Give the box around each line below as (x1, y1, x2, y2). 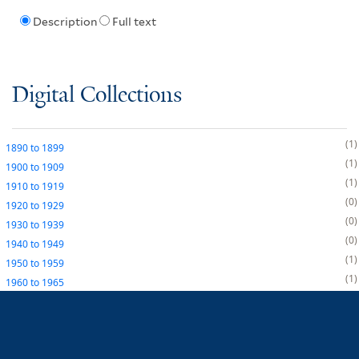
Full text (111, 15, 156, 29)
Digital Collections (12, 83, 182, 108)
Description (32, 15, 97, 29)
